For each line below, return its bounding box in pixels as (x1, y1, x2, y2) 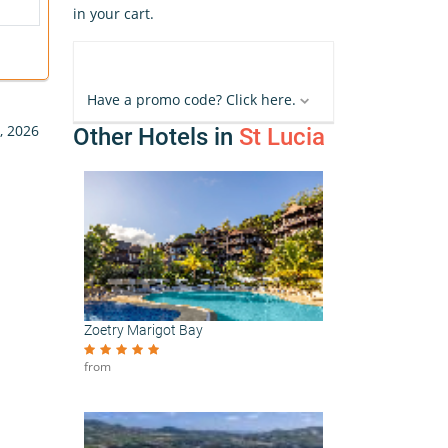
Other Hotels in (73, 123, 239, 151)
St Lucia (239, 123, 325, 151)
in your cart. (73, 4, 154, 23)
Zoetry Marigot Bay (84, 321, 203, 338)
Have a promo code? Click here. (87, 90, 296, 109)
